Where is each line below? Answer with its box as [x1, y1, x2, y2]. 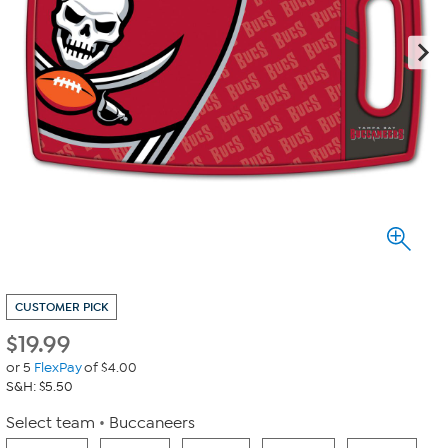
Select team [6, 414, 95, 432]
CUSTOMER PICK [15, 300, 108, 314]
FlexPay [33, 359, 82, 376]
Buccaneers [109, 414, 195, 432]
